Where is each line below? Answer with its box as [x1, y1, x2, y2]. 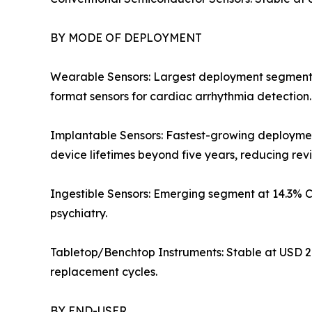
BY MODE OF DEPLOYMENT [50, 31, 202, 45]
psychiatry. [50, 206, 107, 221]
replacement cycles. [50, 265, 157, 279]
